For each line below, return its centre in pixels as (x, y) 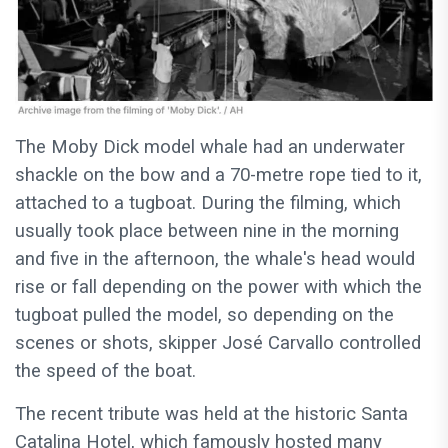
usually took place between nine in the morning (207, 231)
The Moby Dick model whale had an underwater (210, 147)
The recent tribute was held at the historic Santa (211, 414)
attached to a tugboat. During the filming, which (208, 203)
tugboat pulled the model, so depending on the (204, 315)
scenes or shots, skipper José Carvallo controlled (218, 343)
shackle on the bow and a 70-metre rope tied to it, (218, 175)
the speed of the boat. (105, 371)
